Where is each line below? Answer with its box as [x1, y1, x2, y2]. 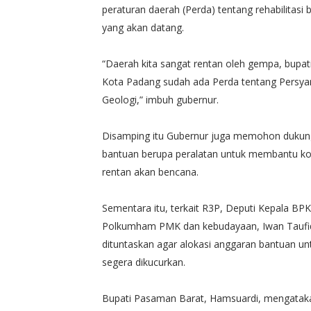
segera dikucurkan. [102, 255, 185, 269]
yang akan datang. [102, 20, 184, 34]
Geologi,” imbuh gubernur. [102, 92, 219, 106]
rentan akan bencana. [102, 165, 199, 178]
